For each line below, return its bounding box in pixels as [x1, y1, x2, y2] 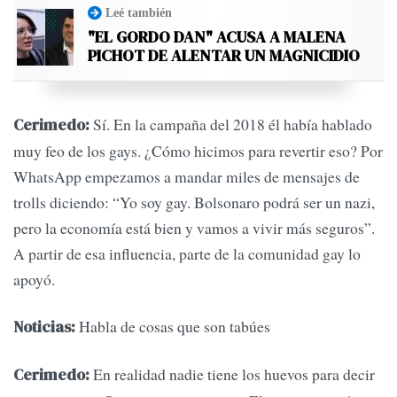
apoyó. [13, 268, 55, 290]
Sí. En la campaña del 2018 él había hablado [90, 113, 372, 135]
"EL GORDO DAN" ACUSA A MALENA [88, 25, 346, 48]
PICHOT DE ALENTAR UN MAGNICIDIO [88, 43, 360, 66]
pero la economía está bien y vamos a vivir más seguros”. [13, 216, 375, 238]
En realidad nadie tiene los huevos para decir [90, 363, 375, 385]
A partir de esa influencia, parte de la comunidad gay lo [13, 242, 361, 264]
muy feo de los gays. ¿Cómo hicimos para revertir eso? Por [13, 139, 383, 161]
